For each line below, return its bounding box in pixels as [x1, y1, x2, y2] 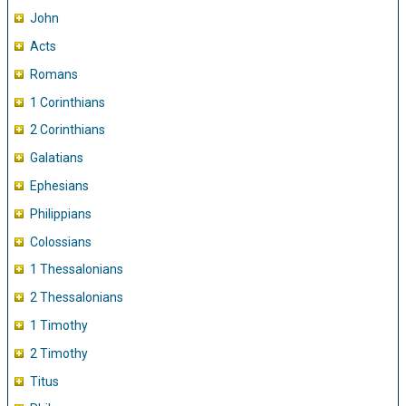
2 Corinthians [30, 122, 105, 138]
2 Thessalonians [30, 290, 123, 305]
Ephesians [30, 178, 89, 193]
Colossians [30, 234, 92, 249]
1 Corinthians [30, 94, 105, 110]
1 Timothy [30, 317, 88, 333]
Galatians [30, 150, 83, 166]
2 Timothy [30, 345, 88, 361]
